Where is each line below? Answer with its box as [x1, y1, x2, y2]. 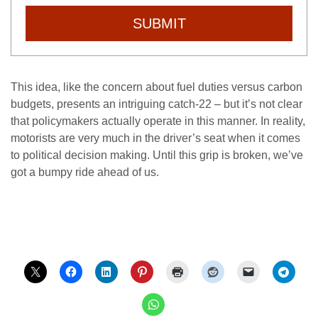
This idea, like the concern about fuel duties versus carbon [11, 80, 302, 93]
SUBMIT [132, 15, 186, 31]
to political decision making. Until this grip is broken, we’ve [11, 148, 303, 161]
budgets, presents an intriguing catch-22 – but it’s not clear [11, 97, 302, 110]
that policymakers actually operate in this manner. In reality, [11, 114, 305, 127]
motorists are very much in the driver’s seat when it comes [11, 131, 300, 144]
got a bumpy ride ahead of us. [11, 165, 159, 178]
